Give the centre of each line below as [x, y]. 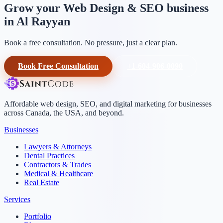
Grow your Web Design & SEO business [106, 8]
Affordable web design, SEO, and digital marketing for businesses [108, 104]
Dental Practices [49, 155]
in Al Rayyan [37, 21]
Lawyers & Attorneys [58, 146]
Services [17, 199]
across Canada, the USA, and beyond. [64, 112]
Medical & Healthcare [58, 173]
